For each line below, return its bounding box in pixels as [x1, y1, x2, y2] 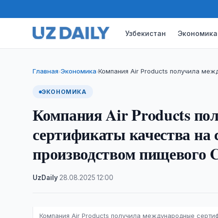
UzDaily [33, 174, 58, 182]
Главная [33, 67, 59, 75]
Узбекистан [125, 29, 166, 37]
